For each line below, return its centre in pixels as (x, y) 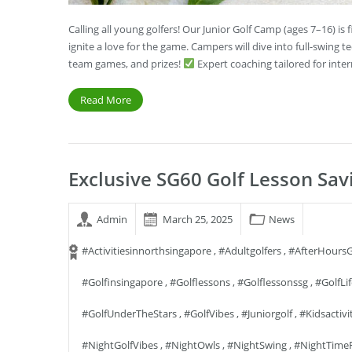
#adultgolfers (250, 251)
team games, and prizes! (126, 64)
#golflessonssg (273, 282)
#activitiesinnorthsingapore (147, 251)
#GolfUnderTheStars (129, 313)
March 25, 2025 (198, 219)
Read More (106, 100)
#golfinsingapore (122, 282)
